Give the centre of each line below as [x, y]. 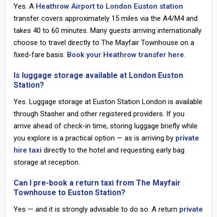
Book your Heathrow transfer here [125, 55]
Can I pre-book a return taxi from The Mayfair [97, 183]
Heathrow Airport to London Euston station [109, 6]
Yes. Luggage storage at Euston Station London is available [108, 102]
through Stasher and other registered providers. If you [99, 114]
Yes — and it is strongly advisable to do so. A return [96, 209]
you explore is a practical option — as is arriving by [94, 138]
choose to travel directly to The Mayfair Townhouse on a [104, 43]
